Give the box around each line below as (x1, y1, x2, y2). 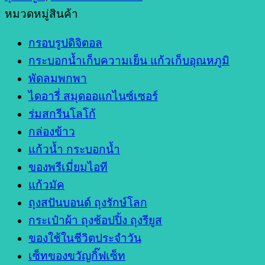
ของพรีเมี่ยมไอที (28, 160, 108, 173)
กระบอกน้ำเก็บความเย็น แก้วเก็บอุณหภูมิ (28, 54, 230, 67)
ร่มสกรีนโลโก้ (28, 107, 96, 120)
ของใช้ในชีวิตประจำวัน (28, 231, 141, 244)
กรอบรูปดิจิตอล (28, 36, 102, 49)
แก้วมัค (28, 178, 64, 191)
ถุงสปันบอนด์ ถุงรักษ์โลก (28, 196, 147, 209)
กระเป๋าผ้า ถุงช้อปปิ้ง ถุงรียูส (28, 214, 162, 227)
